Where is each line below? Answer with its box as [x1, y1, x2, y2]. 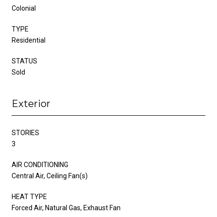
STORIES [12, 128, 39, 137]
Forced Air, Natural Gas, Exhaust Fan [12, 203, 121, 212]
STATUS [12, 57, 37, 65]
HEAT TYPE [12, 192, 47, 201]
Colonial [12, 4, 36, 12]
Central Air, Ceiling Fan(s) [12, 171, 88, 180]
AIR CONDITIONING [12, 160, 68, 169]
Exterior [12, 97, 50, 109]
